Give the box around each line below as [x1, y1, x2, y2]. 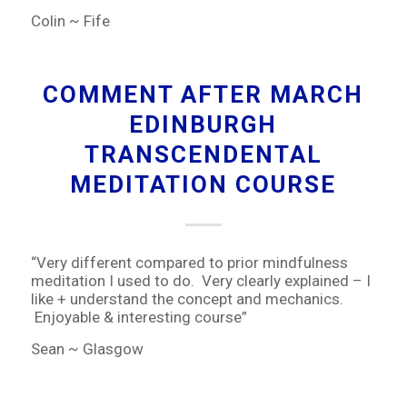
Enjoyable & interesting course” [30, 308, 247, 327]
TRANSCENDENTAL [84, 140, 323, 168]
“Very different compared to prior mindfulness [30, 253, 348, 273]
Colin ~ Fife [30, 12, 110, 31]
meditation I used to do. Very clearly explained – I [30, 272, 371, 291]
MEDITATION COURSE [70, 170, 337, 198]
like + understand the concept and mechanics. [30, 290, 343, 309]
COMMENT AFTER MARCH [43, 80, 364, 108]
